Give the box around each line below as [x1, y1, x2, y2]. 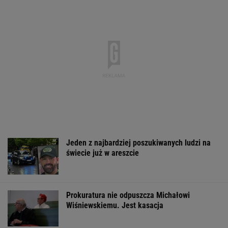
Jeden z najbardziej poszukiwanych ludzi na [66, 138, 211, 148]
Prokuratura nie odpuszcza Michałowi [66, 190, 190, 200]
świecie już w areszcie [66, 148, 139, 158]
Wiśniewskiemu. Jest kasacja [66, 200, 163, 210]
